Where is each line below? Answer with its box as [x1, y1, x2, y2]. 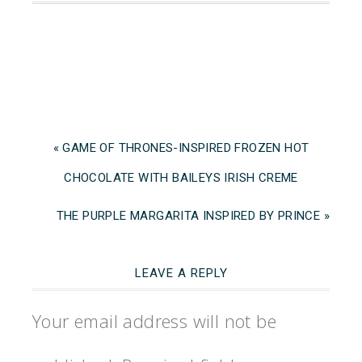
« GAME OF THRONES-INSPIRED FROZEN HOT [53, 141, 309, 156]
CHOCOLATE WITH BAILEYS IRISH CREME [64, 170, 298, 186]
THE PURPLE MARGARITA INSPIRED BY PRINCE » [56, 208, 330, 224]
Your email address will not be [32, 309, 276, 334]
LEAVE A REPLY [134, 266, 228, 281]
